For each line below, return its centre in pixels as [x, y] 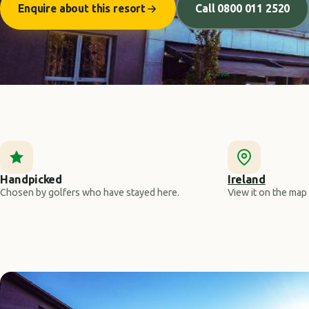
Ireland [247, 179]
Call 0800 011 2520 [243, 8]
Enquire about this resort [82, 8]
